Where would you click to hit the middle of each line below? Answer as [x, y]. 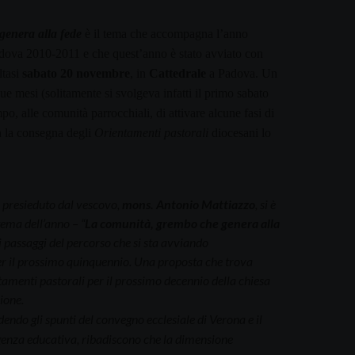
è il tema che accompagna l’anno [164, 33]
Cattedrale [177, 73]
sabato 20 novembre [76, 73]
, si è [265, 204]
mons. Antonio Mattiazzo [188, 204]
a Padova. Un [241, 73]
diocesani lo [239, 132]
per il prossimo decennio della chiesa [177, 280]
